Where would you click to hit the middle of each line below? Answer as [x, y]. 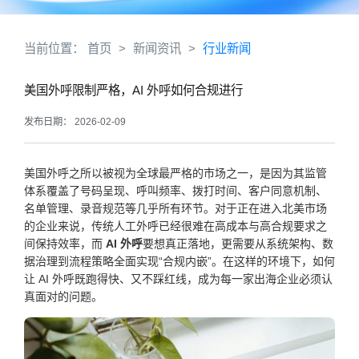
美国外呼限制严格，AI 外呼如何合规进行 [133, 90]
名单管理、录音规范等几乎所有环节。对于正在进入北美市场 [175, 208]
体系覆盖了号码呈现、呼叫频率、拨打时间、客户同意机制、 [175, 190]
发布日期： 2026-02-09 [75, 122]
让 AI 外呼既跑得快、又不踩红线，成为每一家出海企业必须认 [178, 278]
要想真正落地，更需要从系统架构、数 [238, 243]
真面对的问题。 [63, 296]
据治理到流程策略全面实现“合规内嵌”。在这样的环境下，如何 [179, 261]
